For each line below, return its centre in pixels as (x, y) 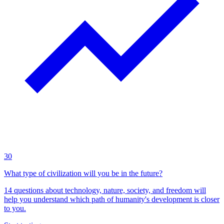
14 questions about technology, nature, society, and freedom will (105, 190)
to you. (15, 208)
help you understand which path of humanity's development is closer (112, 199)
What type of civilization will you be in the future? (83, 173)
